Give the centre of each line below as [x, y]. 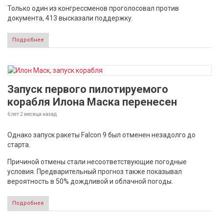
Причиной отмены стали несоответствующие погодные [97, 162]
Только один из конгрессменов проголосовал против [93, 8]
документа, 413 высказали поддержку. [70, 18]
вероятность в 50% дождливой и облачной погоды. [90, 181]
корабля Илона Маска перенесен [92, 102]
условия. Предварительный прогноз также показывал [95, 172]
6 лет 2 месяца [24, 114]
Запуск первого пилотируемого [88, 89]
